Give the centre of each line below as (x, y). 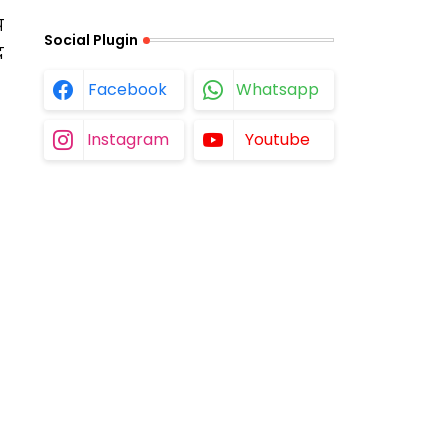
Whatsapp (277, 89)
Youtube (277, 139)
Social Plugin (90, 40)
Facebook (127, 89)
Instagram (127, 139)
